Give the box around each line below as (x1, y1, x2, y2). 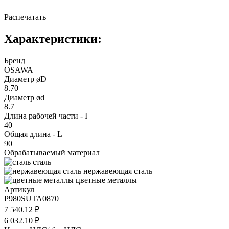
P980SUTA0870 (4, 194, 59, 203)
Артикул (4, 185, 34, 194)
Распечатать (4, 12, 46, 21)
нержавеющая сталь (83, 166, 152, 175)
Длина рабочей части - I (4, 111, 87, 120)
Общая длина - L (4, 129, 62, 139)
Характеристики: (4, 32, 102, 45)
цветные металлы (76, 175, 137, 185)
